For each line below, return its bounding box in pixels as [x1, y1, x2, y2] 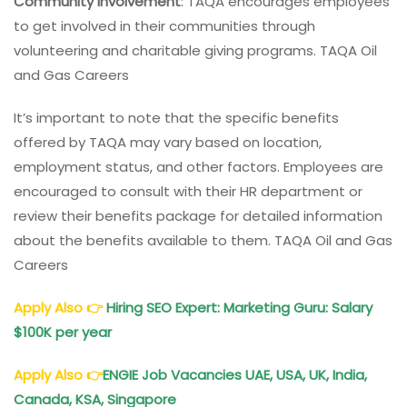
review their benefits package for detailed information [14, 206, 382, 226]
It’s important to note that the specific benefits [14, 108, 339, 128]
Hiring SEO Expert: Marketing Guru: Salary [106, 298, 372, 318]
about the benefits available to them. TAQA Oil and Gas [14, 231, 392, 251]
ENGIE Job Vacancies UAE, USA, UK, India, [103, 365, 367, 385]
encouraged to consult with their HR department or [14, 182, 362, 202]
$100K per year [14, 323, 112, 342]
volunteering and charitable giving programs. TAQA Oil [14, 41, 377, 61]
